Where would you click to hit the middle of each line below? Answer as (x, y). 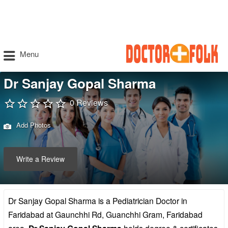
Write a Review (40, 159)
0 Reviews (89, 102)
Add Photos (33, 125)
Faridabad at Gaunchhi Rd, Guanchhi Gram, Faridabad (105, 214)
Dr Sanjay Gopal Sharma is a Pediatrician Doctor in (98, 200)
